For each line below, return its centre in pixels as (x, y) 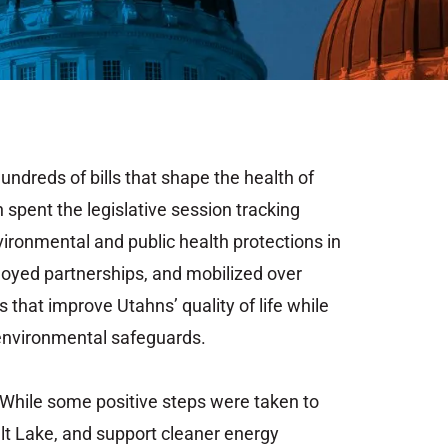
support (128, 434)
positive (129, 402)
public (153, 242)
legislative (129, 210)
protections (280, 242)
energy (251, 434)
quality (210, 306)
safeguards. (158, 338)
